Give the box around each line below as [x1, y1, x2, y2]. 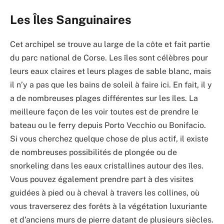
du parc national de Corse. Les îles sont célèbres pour [10, 53, 208, 63]
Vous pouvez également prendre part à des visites [10, 174, 193, 184]
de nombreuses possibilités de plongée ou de [10, 147, 177, 157]
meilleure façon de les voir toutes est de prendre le [10, 107, 198, 117]
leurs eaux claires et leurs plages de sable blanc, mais [10, 66, 211, 76]
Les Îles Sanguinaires [10, 12, 131, 27]
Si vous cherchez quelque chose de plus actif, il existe [10, 134, 208, 144]
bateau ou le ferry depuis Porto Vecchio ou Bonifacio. [10, 120, 206, 130]
